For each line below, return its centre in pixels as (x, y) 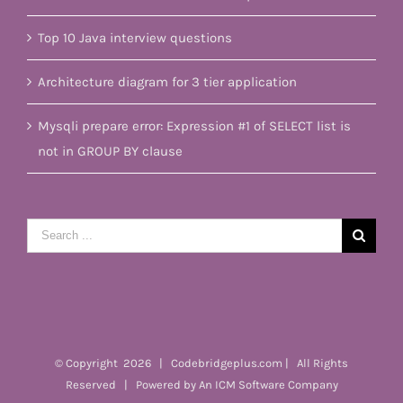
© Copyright (89, 363)
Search (47, 230)
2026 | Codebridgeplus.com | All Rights (236, 363)
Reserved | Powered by (132, 384)
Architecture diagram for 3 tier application (167, 81)
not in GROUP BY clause (110, 151)
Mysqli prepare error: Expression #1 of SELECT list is (194, 125)
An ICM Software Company (268, 384)
